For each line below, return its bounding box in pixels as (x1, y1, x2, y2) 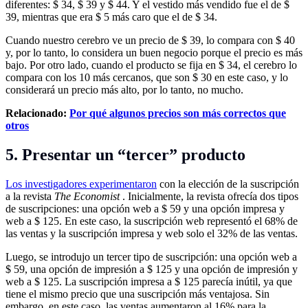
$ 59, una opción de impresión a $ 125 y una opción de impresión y (5, 263, 298, 276)
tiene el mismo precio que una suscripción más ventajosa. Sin (5, 288, 269, 300)
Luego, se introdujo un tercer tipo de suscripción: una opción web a (5, 251, 297, 263)
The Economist (54, 190, 120, 203)
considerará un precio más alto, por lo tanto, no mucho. (5, 84, 243, 96)
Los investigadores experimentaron (5, 178, 157, 190)
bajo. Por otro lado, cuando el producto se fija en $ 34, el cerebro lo (5, 59, 297, 71)
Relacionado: (5, 107, 69, 120)
